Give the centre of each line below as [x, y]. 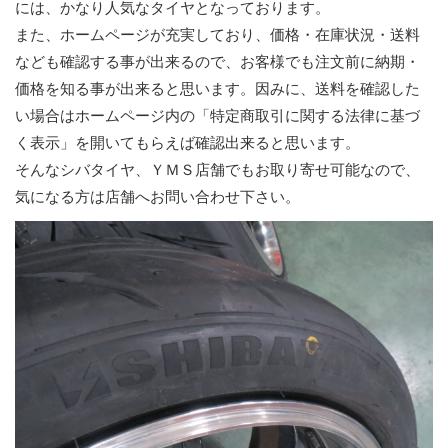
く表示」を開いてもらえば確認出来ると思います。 [187, 142]
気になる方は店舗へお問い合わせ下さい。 [157, 196]
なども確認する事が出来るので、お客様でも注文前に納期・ [217, 61]
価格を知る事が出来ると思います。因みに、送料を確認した [217, 88]
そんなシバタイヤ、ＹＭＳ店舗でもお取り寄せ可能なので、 [217, 169]
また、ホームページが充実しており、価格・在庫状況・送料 [217, 34]
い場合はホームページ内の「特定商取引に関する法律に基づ [217, 115]
